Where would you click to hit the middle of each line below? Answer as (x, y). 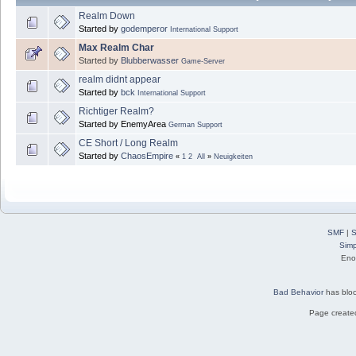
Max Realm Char (116, 47)
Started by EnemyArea (124, 124)
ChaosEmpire (147, 155)
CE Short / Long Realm (128, 143)
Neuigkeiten (233, 156)
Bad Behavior (298, 292)
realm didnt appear (120, 79)
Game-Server (203, 61)
